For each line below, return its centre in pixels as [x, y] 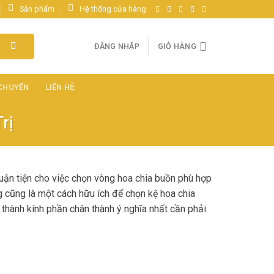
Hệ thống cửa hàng [113, 9]
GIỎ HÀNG [177, 46]
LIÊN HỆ [60, 87]
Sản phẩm [37, 9]
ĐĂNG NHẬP [117, 46]
